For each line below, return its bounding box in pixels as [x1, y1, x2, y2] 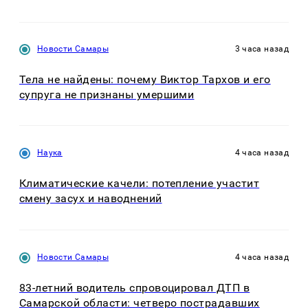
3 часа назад [234, 43, 289, 54]
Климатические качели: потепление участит [19, 177, 260, 190]
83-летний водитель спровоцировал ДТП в [19, 280, 250, 294]
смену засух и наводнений [19, 192, 162, 206]
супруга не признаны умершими [19, 87, 195, 101]
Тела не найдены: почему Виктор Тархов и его [19, 72, 271, 86]
